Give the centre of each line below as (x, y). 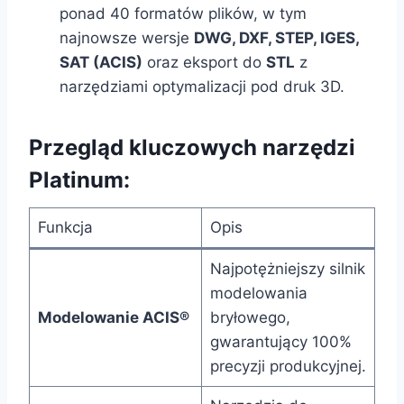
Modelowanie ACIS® (113, 318)
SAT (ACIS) (101, 63)
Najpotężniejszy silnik (287, 269)
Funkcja (65, 228)
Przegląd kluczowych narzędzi (192, 148)
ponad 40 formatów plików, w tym (183, 14)
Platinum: (79, 180)
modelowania (258, 294)
